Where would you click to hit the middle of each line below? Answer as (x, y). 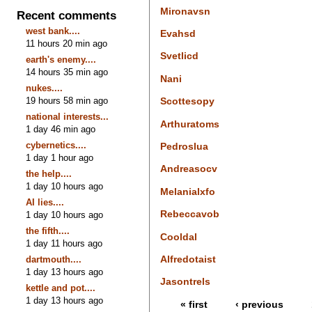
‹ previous (259, 304)
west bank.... (53, 31)
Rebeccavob (189, 214)
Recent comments (67, 16)
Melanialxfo (187, 191)
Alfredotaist (188, 259)
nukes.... (45, 88)
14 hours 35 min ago (67, 72)
